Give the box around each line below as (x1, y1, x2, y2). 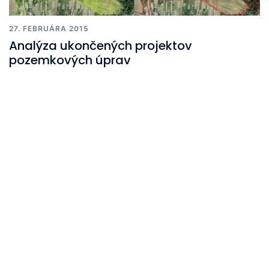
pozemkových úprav (9, 51, 131, 68)
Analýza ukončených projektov (9, 37, 192, 54)
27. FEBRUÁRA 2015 (9, 23, 89, 33)
